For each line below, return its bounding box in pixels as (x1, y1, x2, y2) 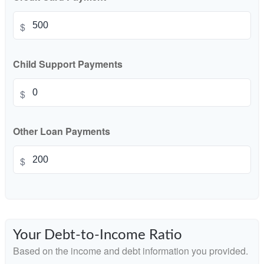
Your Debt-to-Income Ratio (13, 228, 182, 242)
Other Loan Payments (13, 124, 110, 138)
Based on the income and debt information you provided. (13, 244, 248, 258)
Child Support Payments (13, 57, 123, 71)
